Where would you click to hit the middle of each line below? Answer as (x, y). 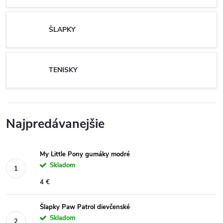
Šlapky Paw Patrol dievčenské (85, 207)
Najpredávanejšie (55, 124)
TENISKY (63, 70)
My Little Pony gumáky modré (85, 154)
